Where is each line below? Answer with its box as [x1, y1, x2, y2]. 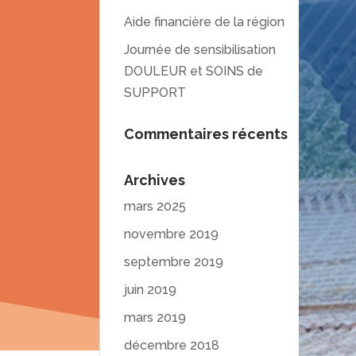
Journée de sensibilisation [123, 42, 276, 57]
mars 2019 [123, 310, 186, 325]
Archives [123, 172, 185, 188]
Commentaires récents [123, 126, 288, 142]
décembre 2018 [123, 338, 219, 353]
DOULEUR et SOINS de [123, 64, 263, 79]
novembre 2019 [123, 226, 219, 242]
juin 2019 [123, 282, 176, 297]
